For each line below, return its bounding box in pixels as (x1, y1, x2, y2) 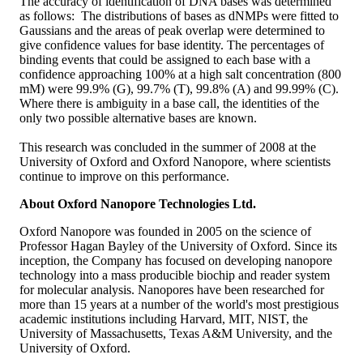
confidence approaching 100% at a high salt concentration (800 (19, 66, 341, 81)
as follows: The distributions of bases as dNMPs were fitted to (19, 8, 339, 23)
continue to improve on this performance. (19, 169, 229, 183)
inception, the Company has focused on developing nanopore (19, 253, 332, 267)
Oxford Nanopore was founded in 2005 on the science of (19, 224, 311, 238)
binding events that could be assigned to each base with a (19, 52, 310, 66)
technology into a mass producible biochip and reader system (19, 267, 330, 282)
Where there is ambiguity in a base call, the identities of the (19, 96, 319, 110)
